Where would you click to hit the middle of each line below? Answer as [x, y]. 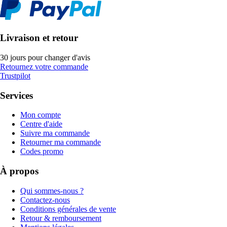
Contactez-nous [45, 200]
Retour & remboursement [61, 218]
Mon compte [41, 115]
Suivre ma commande [55, 133]
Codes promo [42, 152]
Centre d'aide [41, 124]
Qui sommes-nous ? [52, 191]
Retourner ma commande [61, 142]
